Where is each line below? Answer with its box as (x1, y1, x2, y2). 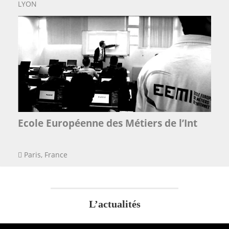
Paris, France (22, 150, 67, 160)
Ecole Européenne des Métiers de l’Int (18, 117, 197, 130)
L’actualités (88, 198, 141, 210)
